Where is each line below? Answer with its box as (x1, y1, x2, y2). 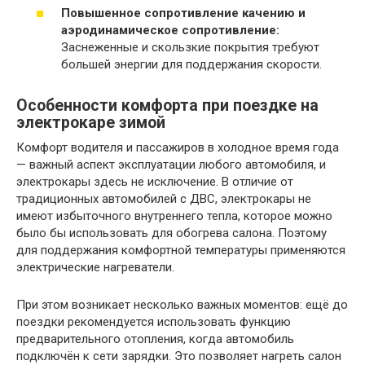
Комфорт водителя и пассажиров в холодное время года (16, 139, 339, 155)
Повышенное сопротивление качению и (61, 5, 306, 20)
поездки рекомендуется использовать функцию (16, 314, 291, 329)
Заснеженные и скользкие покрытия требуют (61, 39, 319, 55)
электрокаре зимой (16, 112, 165, 132)
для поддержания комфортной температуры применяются (16, 242, 345, 257)
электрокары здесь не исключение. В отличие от (16, 174, 293, 189)
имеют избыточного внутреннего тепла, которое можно (16, 208, 332, 223)
